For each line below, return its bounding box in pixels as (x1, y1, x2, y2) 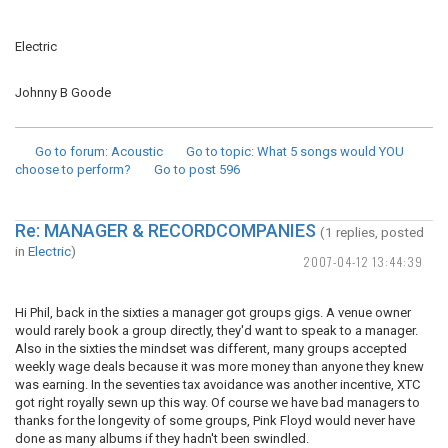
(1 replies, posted (320, 224, 424, 240)
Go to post (154, 162, 216, 177)
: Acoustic (105, 144, 163, 159)
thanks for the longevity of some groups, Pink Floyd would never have (15, 413, 415, 428)
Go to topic (186, 144, 251, 159)
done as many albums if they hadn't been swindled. (15, 431, 309, 446)
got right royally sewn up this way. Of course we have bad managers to (15, 395, 420, 410)
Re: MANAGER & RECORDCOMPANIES (15, 220, 316, 241)
